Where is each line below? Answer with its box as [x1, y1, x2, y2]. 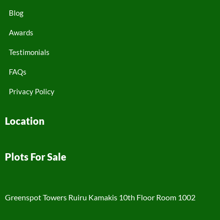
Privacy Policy [9, 86, 55, 96]
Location [5, 114, 45, 127]
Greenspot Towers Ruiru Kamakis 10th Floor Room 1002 [5, 192, 195, 202]
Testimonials [9, 47, 50, 56]
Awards [9, 27, 33, 37]
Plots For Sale [5, 150, 66, 163]
